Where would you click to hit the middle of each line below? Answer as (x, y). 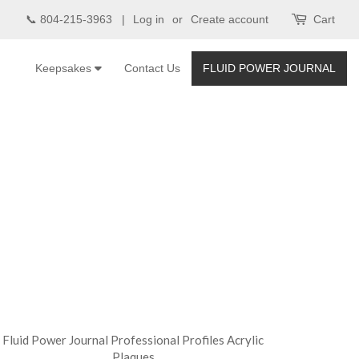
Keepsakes (65, 68)
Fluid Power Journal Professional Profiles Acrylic (133, 340)
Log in (149, 19)
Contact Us (152, 68)
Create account (230, 19)
